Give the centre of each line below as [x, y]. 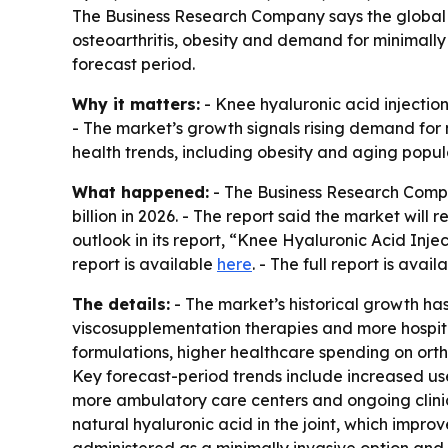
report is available [144, 264]
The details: [121, 304]
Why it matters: [136, 104]
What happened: [140, 192]
